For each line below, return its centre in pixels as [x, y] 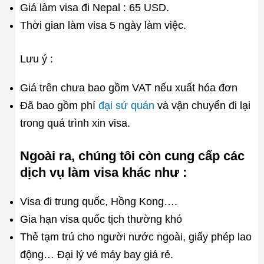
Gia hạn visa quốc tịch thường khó [101, 220]
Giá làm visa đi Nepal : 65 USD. [94, 8]
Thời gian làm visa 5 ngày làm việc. [103, 26]
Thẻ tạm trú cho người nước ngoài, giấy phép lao [136, 237]
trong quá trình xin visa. [75, 123]
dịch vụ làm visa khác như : [103, 173]
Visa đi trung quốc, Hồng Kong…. [98, 202]
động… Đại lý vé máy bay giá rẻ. [96, 255]
